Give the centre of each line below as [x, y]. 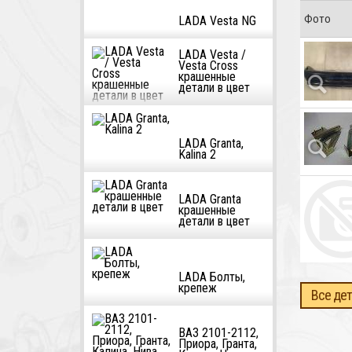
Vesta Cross [208, 66]
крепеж [198, 288]
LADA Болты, [212, 277]
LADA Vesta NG [217, 21]
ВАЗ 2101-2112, [218, 333]
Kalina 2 [197, 154]
